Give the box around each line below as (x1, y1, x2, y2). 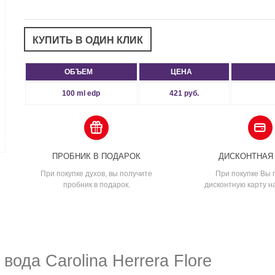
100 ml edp (62, 88, 101, 98)
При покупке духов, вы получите (41, 169, 153, 178)
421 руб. (169, 88, 199, 98)
